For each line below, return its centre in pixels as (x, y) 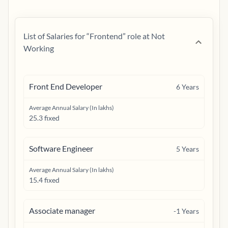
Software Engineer (61, 148)
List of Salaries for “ (56, 36)
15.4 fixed (44, 180)
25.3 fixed (44, 118)
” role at (136, 36)
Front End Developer (66, 86)
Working (39, 48)
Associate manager (62, 210)
